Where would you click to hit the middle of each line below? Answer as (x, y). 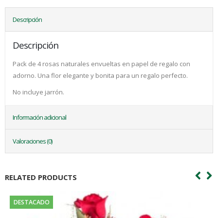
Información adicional (39, 118)
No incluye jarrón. (38, 92)
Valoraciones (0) (32, 141)
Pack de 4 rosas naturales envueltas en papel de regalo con (101, 64)
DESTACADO (31, 202)
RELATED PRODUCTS (41, 177)
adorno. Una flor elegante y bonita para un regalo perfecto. (100, 76)
